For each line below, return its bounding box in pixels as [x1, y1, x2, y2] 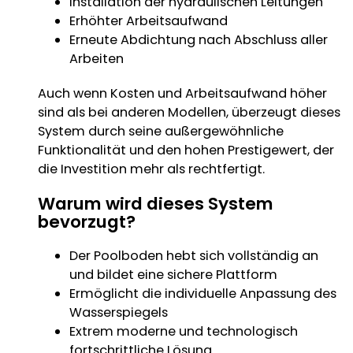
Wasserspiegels [69, 303, 168, 321]
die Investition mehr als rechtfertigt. [37, 159, 265, 178]
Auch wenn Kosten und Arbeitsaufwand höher [37, 84, 327, 102]
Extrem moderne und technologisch [69, 321, 298, 340]
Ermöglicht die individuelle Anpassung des [69, 284, 336, 303]
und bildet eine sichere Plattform [69, 265, 277, 284]
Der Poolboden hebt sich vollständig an [69, 246, 318, 265]
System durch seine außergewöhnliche [37, 121, 284, 140]
